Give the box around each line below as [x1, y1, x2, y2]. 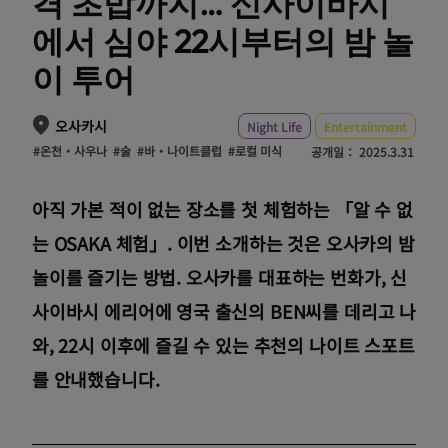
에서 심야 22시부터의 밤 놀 [32, 21, 414, 61]
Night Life [247, 117, 302, 135]
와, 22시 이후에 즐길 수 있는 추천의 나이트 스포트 [32, 332, 415, 359]
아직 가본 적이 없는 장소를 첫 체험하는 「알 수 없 [32, 196, 413, 223]
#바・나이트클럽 [137, 142, 222, 160]
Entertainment [324, 117, 407, 135]
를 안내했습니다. [32, 366, 160, 393]
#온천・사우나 [33, 142, 107, 160]
